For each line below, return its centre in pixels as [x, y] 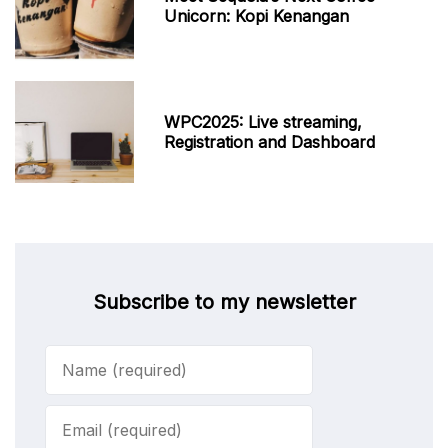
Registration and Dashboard [270, 141]
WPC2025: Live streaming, [263, 121]
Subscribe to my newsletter [224, 301]
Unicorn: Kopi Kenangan [257, 15]
